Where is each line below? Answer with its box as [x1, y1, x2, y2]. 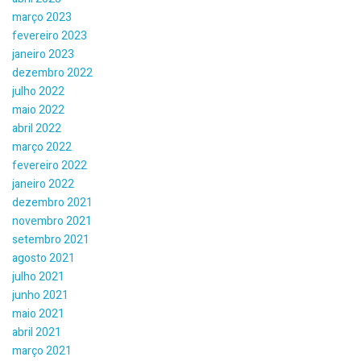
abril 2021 [12, 324, 61, 341]
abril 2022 [12, 120, 61, 137]
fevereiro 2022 [12, 157, 87, 174]
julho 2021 [12, 268, 64, 285]
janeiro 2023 [12, 46, 74, 63]
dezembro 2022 [12, 64, 93, 81]
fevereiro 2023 [12, 27, 87, 44]
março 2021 [12, 342, 72, 359]
